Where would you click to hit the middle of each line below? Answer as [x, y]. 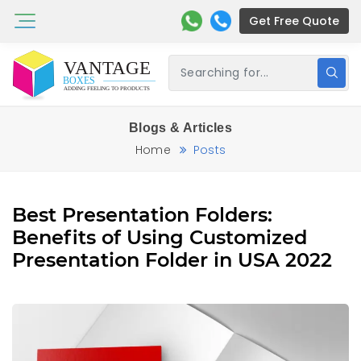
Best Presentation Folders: [142, 214]
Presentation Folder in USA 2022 [172, 259]
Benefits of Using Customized [160, 237]
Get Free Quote [294, 21]
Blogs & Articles [180, 127]
